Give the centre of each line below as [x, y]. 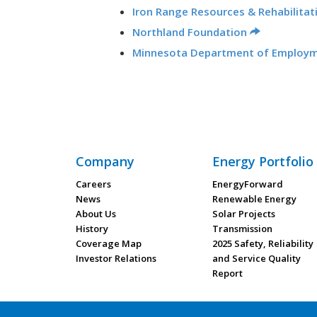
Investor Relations [116, 258]
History [92, 229]
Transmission [243, 229]
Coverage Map [109, 243]
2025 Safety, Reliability [263, 243]
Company [105, 161]
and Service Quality [257, 258]
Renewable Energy [255, 199]
